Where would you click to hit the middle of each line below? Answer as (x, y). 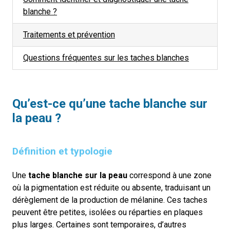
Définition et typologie (62, 151)
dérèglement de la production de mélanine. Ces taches (110, 200)
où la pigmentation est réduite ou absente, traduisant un (111, 188)
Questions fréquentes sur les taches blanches (106, 58)
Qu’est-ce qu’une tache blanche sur (110, 104)
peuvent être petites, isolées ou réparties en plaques (108, 212)
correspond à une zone (169, 175)
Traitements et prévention (69, 35)
